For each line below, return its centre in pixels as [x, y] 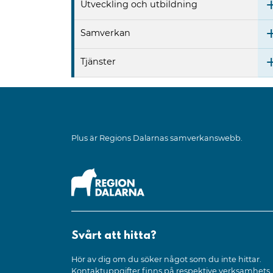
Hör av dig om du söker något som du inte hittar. [166, 259]
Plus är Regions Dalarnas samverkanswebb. [157, 138]
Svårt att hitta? [114, 236]
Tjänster [98, 62]
